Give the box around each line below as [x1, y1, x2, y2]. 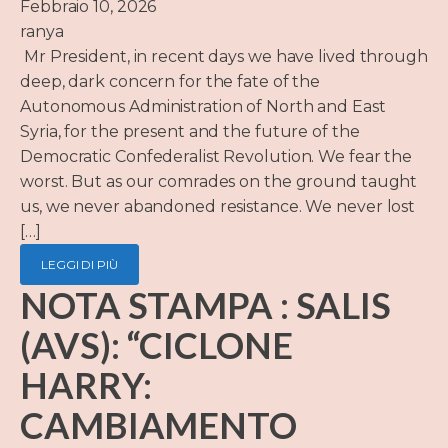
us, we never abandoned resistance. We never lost [20, 197, 416, 217]
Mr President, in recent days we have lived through [20, 47, 428, 67]
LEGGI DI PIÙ [41, 257, 118, 273]
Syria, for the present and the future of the [20, 122, 360, 142]
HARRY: [20, 363, 152, 408]
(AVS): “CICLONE [20, 323, 293, 368]
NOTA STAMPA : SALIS [20, 283, 392, 328]
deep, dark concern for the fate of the [20, 72, 321, 92]
